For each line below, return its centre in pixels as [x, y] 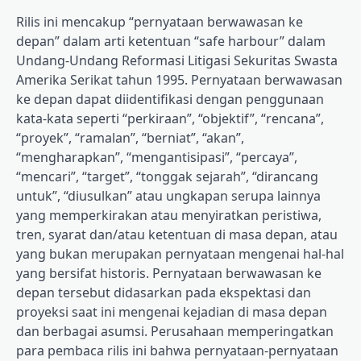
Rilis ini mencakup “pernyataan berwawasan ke [160, 22]
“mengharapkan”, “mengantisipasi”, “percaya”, [157, 158]
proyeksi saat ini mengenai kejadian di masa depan [172, 312]
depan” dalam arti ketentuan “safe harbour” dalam [171, 41]
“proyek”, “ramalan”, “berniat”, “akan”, [130, 138]
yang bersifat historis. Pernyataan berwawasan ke [169, 274]
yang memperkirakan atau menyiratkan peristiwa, [169, 216]
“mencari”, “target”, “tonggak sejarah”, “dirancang [167, 177]
